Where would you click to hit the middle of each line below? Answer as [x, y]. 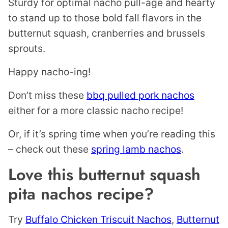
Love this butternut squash [104, 175]
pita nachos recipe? [81, 194]
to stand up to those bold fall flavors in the [105, 18]
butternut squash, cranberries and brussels [107, 33]
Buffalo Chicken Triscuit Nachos [98, 220]
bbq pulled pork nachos [140, 95]
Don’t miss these [47, 95]
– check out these [50, 149]
